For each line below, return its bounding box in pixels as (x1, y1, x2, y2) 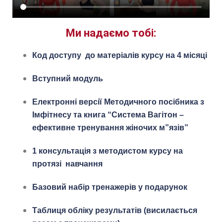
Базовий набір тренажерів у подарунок (32, 182, 187, 191)
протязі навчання (32, 159, 103, 168)
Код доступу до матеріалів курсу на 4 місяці (32, 51, 209, 59)
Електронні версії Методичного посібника (32, 97, 198, 106)
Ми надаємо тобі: (66, 26, 156, 39)
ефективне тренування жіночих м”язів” (32, 123, 188, 132)
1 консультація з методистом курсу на (32, 146, 183, 155)
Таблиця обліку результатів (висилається (32, 206, 197, 215)
